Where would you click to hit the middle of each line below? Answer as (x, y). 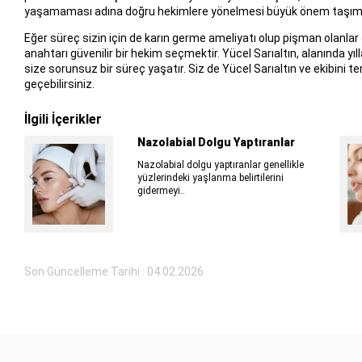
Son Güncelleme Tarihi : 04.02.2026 (114, 272)
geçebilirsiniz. (59, 84)
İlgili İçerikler (63, 120)
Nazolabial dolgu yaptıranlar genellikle (220, 165)
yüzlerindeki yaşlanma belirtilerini (210, 178)
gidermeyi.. (161, 191)
